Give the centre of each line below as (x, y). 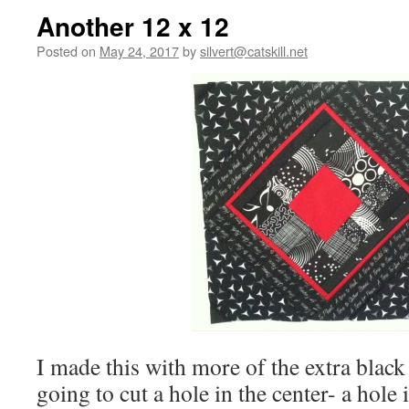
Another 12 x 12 (133, 26)
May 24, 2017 (139, 51)
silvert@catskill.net (254, 51)
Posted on (66, 51)
